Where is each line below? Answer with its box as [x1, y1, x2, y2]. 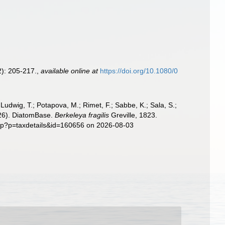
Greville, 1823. [109, 110, 158, 119]
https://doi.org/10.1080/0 [100, 67, 178, 75]
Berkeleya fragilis [55, 110, 109, 119]
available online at [41, 67, 98, 75]
